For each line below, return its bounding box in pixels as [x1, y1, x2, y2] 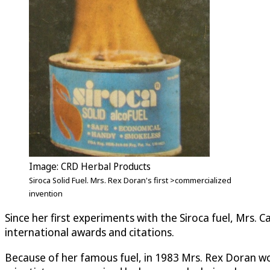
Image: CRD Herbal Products [29, 159, 151, 173]
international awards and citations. [5, 224, 174, 239]
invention [29, 187, 63, 199]
